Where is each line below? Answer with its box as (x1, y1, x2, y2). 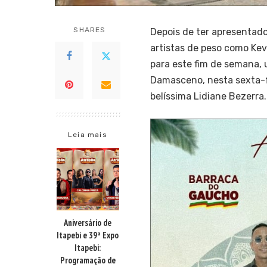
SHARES (73, 26, 106, 34)
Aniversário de (64, 217, 111, 228)
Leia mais (68, 131, 107, 139)
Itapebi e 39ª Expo (57, 229, 119, 241)
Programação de (60, 254, 116, 266)
